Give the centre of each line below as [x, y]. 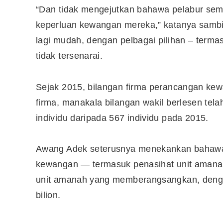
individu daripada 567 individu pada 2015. [122, 118]
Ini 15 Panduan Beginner [148, 193]
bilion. [48, 195]
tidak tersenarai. [69, 56]
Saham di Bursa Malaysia [149, 214]
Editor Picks [70, 171]
